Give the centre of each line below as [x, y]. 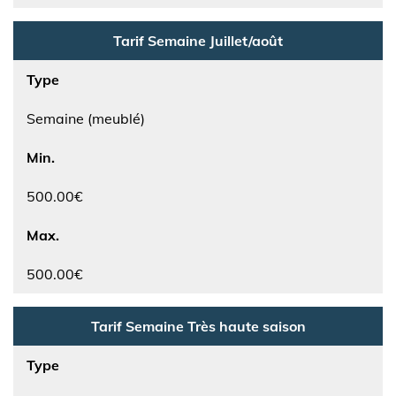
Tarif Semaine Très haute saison [198, 326]
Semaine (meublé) [86, 118]
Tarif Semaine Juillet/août [198, 41]
